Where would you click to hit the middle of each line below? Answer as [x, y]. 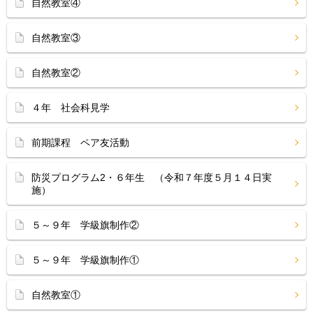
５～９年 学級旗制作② [85, 225]
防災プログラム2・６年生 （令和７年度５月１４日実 [152, 177]
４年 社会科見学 [71, 108]
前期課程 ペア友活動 [80, 143]
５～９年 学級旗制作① [85, 260]
